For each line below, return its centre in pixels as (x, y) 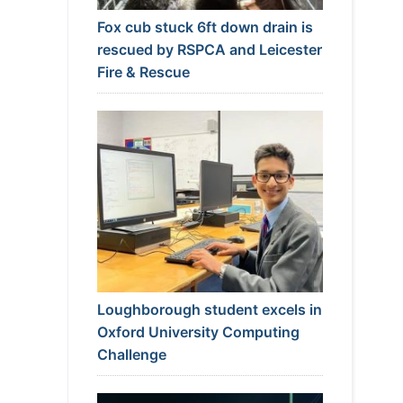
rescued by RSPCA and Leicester (209, 49)
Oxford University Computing (198, 331)
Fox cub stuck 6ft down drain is (205, 27)
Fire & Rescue (143, 72)
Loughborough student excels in (209, 309)
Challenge (131, 354)
